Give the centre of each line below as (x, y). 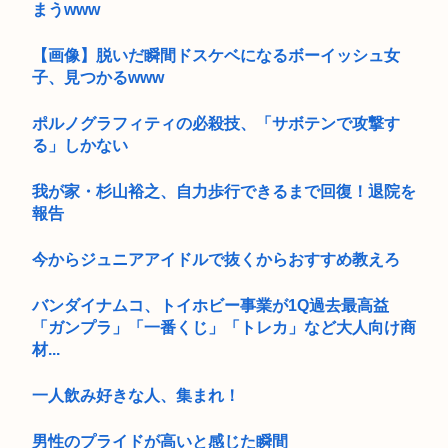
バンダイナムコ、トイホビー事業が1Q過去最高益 (210, 305)
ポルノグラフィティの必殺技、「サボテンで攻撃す (216, 123)
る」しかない (80, 145)
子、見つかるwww (98, 77)
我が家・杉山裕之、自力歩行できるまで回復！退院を (224, 191)
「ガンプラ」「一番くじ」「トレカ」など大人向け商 (224, 327)
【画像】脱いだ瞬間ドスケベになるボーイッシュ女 (216, 55)
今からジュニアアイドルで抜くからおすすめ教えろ (216, 259)
